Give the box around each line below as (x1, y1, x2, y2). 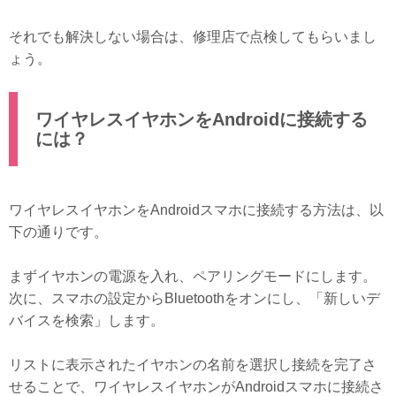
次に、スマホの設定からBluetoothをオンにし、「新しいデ (9, 290, 380, 306)
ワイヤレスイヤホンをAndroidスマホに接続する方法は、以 (9, 202, 384, 217)
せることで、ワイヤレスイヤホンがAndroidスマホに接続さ (9, 378, 384, 394)
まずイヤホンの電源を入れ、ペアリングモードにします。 (9, 268, 377, 284)
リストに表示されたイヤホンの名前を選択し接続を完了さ (9, 356, 377, 372)
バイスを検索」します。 (9, 312, 164, 328)
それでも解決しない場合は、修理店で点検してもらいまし (9, 28, 377, 44)
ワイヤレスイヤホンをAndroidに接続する (35, 109, 368, 129)
